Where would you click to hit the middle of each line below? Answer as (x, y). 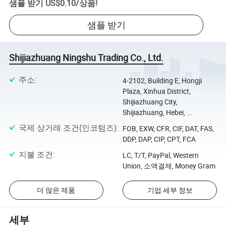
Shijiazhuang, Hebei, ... (157, 112)
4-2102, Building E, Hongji (162, 80)
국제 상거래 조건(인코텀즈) (68, 128)
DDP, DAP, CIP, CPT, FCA (159, 139)
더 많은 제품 (56, 190)
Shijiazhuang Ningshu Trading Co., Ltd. (87, 58)
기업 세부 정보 (170, 190)
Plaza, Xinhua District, (156, 91)
